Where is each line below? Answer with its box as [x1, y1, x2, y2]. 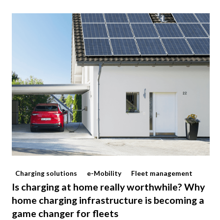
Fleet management [131, 169, 192, 178]
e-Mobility [87, 169, 122, 178]
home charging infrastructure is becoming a [11, 194, 204, 206]
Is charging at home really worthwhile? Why [11, 181, 205, 193]
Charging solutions [15, 169, 78, 178]
